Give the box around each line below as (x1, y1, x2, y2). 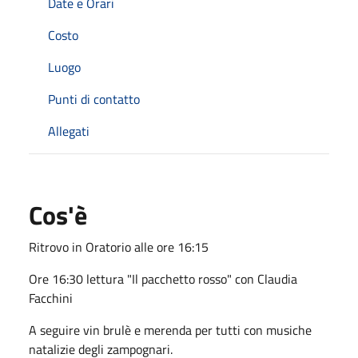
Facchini (29, 288, 73, 308)
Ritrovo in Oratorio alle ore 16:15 (29, 237, 209, 257)
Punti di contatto (48, 89, 140, 109)
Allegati (48, 121, 89, 141)
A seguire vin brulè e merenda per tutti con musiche (29, 320, 312, 340)
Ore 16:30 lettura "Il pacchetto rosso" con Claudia (29, 268, 297, 288)
